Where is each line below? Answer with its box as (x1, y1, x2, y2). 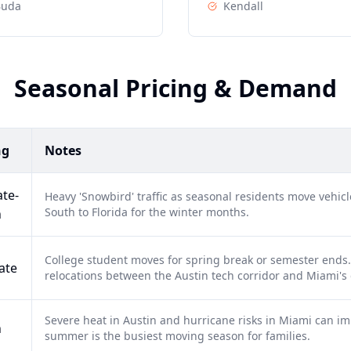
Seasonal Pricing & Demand (14, 72, 337, 104)
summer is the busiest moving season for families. (45, 328, 310, 343)
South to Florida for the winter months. (45, 204, 249, 219)
